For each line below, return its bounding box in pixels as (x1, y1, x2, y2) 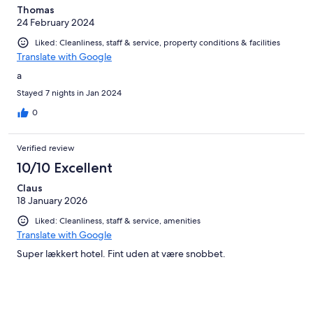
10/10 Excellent (17, 159, 112, 176)
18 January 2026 (17, 194, 87, 207)
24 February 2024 (17, 15, 94, 29)
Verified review (17, 142, 75, 154)
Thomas (17, 3, 54, 16)
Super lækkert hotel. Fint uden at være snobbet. (17, 247, 226, 261)
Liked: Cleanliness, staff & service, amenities (35, 214, 201, 226)
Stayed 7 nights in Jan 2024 (17, 87, 122, 99)
